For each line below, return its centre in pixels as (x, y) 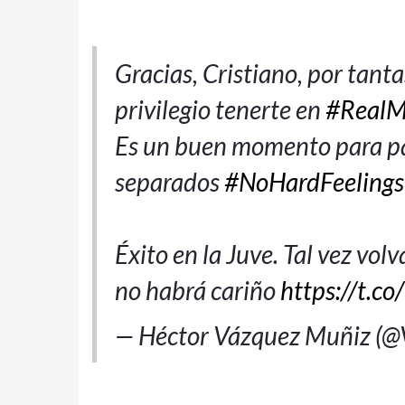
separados (170, 181)
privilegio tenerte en (220, 109)
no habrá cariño (198, 290)
